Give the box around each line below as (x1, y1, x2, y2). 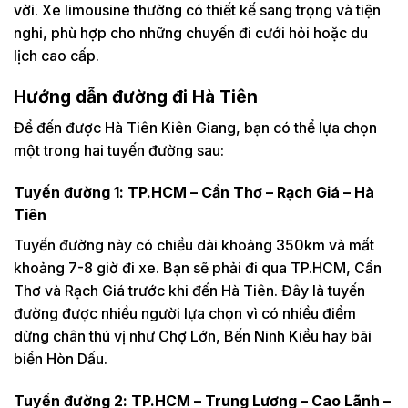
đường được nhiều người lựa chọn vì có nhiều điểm (14, 303, 356, 322)
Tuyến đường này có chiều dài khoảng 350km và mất (14, 235, 374, 254)
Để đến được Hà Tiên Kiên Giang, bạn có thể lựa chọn (14, 117, 377, 137)
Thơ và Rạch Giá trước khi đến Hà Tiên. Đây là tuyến (14, 280, 365, 300)
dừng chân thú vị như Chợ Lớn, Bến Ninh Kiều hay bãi (14, 326, 372, 345)
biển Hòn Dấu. (14, 349, 107, 368)
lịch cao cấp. (14, 46, 99, 65)
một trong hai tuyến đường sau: (14, 140, 224, 159)
